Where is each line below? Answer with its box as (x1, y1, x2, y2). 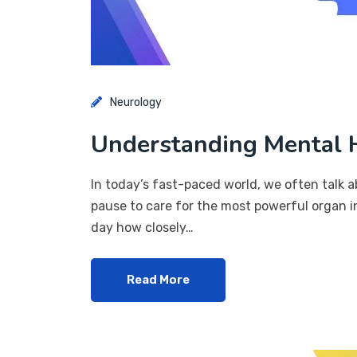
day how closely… (91, 220, 194, 235)
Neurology (110, 96, 162, 109)
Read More (127, 273, 190, 287)
